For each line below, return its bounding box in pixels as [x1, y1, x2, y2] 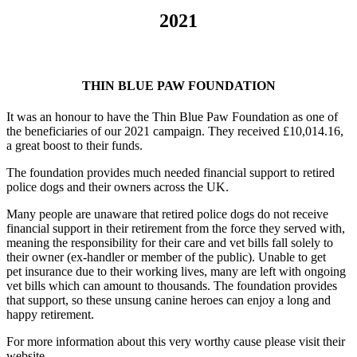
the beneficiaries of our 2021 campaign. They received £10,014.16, [6, 124, 343, 139]
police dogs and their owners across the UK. [6, 180, 229, 194]
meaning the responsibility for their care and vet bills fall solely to [6, 236, 333, 250]
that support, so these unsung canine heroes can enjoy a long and [6, 293, 331, 308]
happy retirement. [6, 308, 94, 322]
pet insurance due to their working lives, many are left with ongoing [6, 265, 346, 279]
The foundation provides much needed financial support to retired [6, 166, 335, 180]
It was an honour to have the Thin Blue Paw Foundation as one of [6, 110, 338, 124]
